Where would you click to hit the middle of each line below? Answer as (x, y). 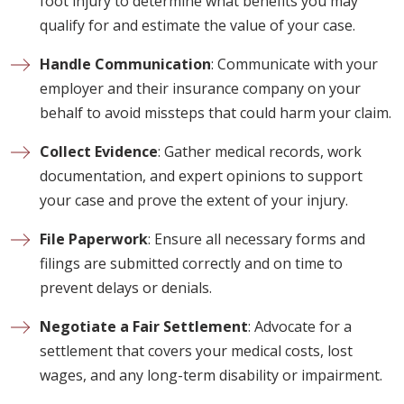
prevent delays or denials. (126, 287)
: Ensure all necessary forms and (257, 239)
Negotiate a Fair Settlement (144, 326)
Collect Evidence (99, 151)
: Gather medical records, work (260, 151)
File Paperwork (94, 239)
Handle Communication (125, 64)
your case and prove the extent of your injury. (194, 200)
